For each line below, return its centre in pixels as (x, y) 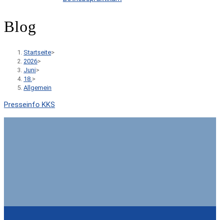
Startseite (37, 52)
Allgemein (38, 87)
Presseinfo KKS (29, 104)
